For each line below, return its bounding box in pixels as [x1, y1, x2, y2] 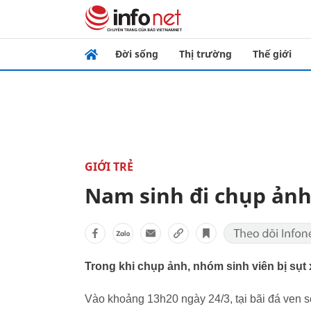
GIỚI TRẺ [85, 159, 133, 174]
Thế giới [253, 47, 292, 60]
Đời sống [115, 47, 158, 60]
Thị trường [179, 47, 232, 60]
